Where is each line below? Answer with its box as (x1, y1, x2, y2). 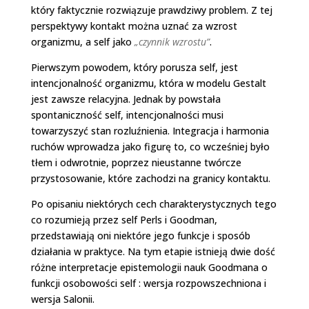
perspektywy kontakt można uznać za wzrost (30, 19, 237, 32)
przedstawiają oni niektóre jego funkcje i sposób (30, 228, 250, 242)
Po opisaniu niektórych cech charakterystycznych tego (30, 197, 277, 210)
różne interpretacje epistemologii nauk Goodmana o (30, 260, 268, 274)
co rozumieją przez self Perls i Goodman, (30, 212, 217, 226)
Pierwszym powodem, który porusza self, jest (30, 60, 238, 74)
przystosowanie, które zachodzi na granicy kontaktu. (30, 171, 270, 185)
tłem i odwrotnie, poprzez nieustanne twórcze (30, 155, 241, 169)
